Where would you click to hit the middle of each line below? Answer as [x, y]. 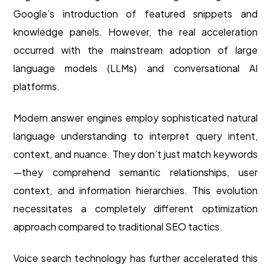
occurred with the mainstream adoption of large [135, 50]
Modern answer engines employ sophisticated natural [135, 118]
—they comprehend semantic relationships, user [135, 172]
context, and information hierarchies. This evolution [135, 191]
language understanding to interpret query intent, [135, 136]
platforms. [37, 87]
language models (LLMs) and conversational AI [135, 68]
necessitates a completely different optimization [135, 209]
